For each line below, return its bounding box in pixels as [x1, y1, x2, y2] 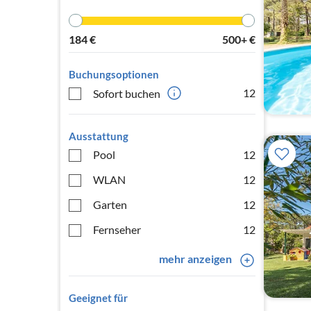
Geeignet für [69, 292, 128, 304]
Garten [93, 198, 127, 211]
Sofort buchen [93, 86, 160, 100]
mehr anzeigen [158, 252, 232, 265]
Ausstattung [69, 130, 128, 142]
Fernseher [93, 223, 141, 236]
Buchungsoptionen [69, 68, 159, 81]
